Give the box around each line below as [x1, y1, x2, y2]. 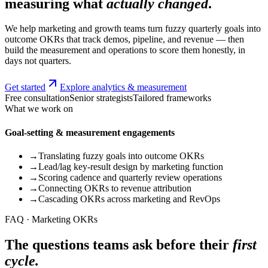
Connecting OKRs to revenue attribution [38, 183, 191, 193]
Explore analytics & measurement [60, 82, 187, 93]
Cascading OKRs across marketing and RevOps [38, 194, 220, 204]
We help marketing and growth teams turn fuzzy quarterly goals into [5, 23, 261, 34]
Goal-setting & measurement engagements [5, 127, 175, 138]
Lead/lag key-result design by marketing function [38, 162, 223, 172]
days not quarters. [5, 56, 71, 66]
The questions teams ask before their [5, 236, 229, 252]
